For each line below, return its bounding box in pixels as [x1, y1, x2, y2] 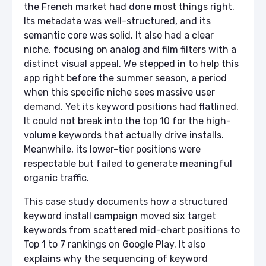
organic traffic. [24, 172, 94, 184]
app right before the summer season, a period [24, 72, 227, 84]
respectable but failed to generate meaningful [24, 158, 232, 170]
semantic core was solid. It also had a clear [24, 30, 214, 42]
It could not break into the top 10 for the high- [24, 115, 231, 127]
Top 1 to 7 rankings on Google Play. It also [24, 239, 205, 251]
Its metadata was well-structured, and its [24, 15, 211, 27]
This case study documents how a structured [24, 196, 228, 208]
